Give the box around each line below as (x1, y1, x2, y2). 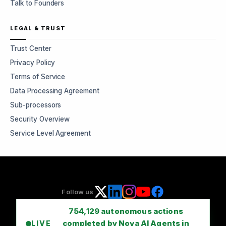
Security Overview (10, 115, 70, 123)
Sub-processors (10, 101, 62, 109)
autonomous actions (99, 206, 183, 216)
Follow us (62, 188, 94, 196)
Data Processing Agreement (10, 87, 99, 95)
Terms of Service (10, 73, 66, 81)
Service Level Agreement (10, 129, 91, 137)
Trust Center (10, 44, 51, 52)
